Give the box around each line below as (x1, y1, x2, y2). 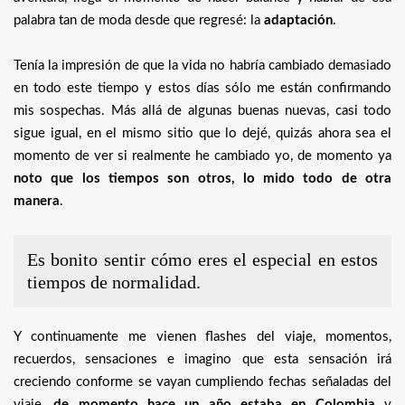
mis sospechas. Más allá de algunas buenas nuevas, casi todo (14, 104, 391, 118)
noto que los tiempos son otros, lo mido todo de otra (14, 172, 391, 186)
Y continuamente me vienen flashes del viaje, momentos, (14, 330, 391, 344)
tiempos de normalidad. (27, 272, 201, 293)
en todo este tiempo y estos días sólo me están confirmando (14, 81, 391, 96)
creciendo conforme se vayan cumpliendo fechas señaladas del (14, 375, 391, 390)
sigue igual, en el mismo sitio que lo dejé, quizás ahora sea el (14, 127, 391, 141)
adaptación (264, 14, 333, 28)
